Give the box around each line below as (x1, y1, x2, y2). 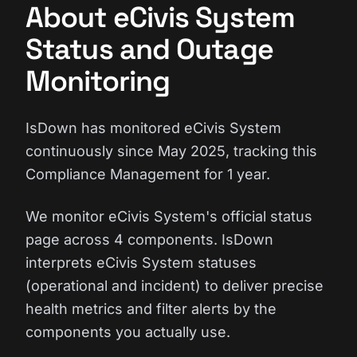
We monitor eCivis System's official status (25, 208, 312, 225)
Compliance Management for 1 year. (25, 166, 270, 182)
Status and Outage (25, 31, 273, 68)
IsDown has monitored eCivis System (25, 120, 281, 136)
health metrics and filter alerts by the (25, 300, 277, 317)
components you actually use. (25, 324, 230, 340)
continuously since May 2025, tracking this (25, 143, 317, 159)
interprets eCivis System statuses (25, 254, 257, 271)
